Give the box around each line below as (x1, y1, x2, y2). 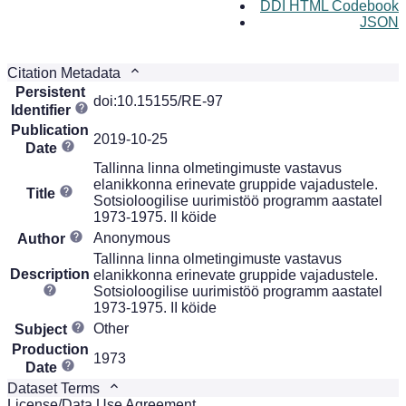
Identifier (11, 101, 74, 118)
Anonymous (93, 229, 170, 246)
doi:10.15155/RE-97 (93, 92, 223, 109)
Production (11, 341, 89, 357)
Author (16, 230, 69, 246)
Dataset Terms (7, 380, 107, 396)
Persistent (14, 83, 85, 100)
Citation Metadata (7, 64, 128, 81)
